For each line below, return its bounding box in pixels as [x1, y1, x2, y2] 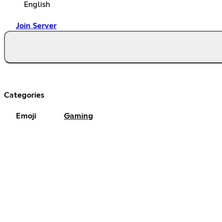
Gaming [64, 111, 93, 120]
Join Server [16, 21, 56, 30]
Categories [4, 91, 45, 99]
